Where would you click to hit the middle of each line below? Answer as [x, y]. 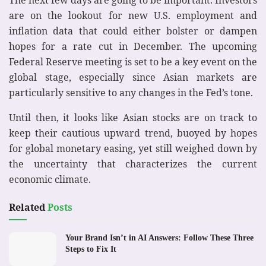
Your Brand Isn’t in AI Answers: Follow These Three [159, 237]
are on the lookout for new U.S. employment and [133, 15]
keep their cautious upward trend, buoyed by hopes [133, 133]
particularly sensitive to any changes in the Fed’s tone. [131, 92]
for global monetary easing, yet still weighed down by [133, 148]
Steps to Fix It [91, 249]
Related [27, 207]
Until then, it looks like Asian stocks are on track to [133, 117]
